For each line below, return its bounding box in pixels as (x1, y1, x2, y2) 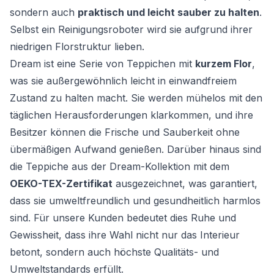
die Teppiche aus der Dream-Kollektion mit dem (10, 160, 229, 173)
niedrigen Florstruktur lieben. (10, 40, 144, 53)
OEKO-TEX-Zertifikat (10, 177, 113, 190)
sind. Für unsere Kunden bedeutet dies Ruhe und (10, 212, 236, 224)
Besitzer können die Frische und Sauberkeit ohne (10, 126, 240, 139)
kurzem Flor (195, 57, 252, 70)
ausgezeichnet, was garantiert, (113, 177, 257, 190)
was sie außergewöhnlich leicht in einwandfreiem (10, 75, 237, 87)
